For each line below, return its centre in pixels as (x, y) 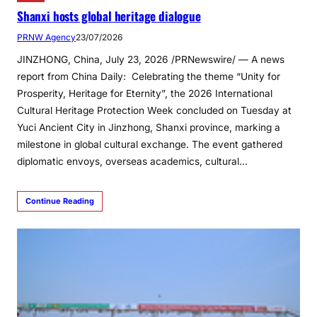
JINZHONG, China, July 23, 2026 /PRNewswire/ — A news (151, 60)
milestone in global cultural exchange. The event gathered (150, 145)
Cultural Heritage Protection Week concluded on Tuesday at (154, 111)
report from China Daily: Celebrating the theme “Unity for (149, 77)
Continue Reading (60, 201)
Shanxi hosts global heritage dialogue (109, 16)
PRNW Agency (46, 38)
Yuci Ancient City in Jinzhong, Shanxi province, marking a (149, 128)
